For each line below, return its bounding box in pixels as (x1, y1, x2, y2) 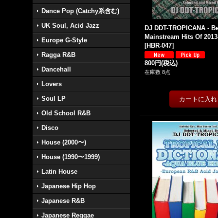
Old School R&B (41, 109, 91, 117)
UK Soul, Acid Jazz (41, 22, 100, 29)
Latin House (41, 168, 78, 175)
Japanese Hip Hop (41, 182, 96, 190)
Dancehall (41, 66, 72, 73)
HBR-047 (146, 42, 172, 49)
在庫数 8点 (145, 69, 171, 75)
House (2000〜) (41, 139, 87, 146)
